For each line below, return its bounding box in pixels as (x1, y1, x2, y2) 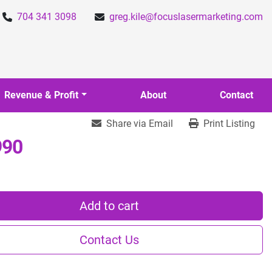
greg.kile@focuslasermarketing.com (109, 11, 263, 22)
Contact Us (80, 233, 139, 247)
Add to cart (80, 199, 139, 213)
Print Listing (203, 118, 255, 129)
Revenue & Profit (10, 89, 79, 101)
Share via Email (106, 118, 173, 129)
